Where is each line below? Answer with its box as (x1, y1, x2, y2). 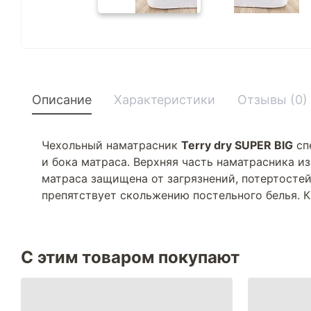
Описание (32, 92, 92, 107)
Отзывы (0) (237, 92, 308, 107)
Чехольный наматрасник (42, 138, 181, 152)
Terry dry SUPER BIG (181, 138, 293, 152)
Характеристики (114, 92, 215, 107)
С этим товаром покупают (21, 247, 239, 267)
